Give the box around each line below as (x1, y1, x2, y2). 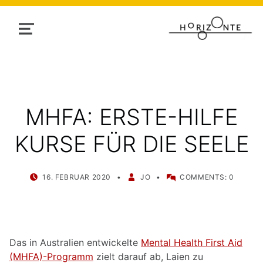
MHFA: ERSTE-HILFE (25, 103, 238, 130)
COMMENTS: (180, 173, 227, 182)
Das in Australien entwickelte (9, 237, 141, 249)
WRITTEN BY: (138, 168, 186, 177)
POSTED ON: (40, 168, 87, 177)
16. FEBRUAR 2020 (42, 173, 111, 182)
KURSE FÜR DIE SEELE (14, 130, 249, 157)
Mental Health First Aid (141, 237, 242, 249)
